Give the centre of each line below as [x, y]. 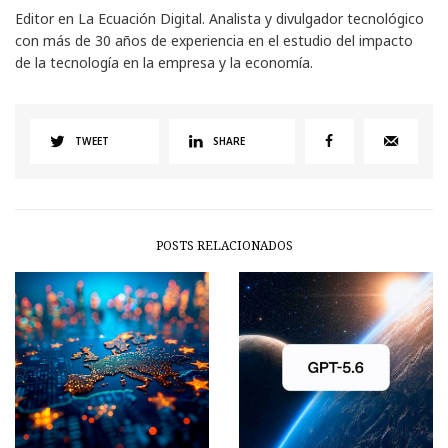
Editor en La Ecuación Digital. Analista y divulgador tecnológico [220, 18]
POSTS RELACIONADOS [224, 245]
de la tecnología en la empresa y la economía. [164, 62]
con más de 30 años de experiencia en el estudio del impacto [214, 40]
